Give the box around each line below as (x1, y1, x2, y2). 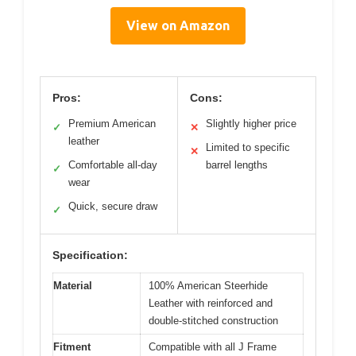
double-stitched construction (149, 314, 278, 327)
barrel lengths (206, 158, 268, 171)
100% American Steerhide (149, 279, 268, 292)
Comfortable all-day (68, 158, 157, 171)
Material (53, 279, 92, 292)
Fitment (53, 340, 91, 353)
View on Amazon (126, 17, 230, 33)
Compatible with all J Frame (149, 340, 277, 353)
